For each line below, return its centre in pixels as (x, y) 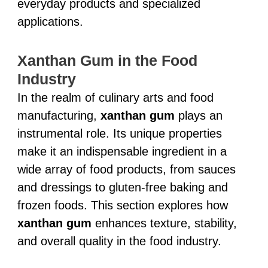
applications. (50, 21)
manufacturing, (59, 115)
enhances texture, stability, (164, 223)
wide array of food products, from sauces (126, 169)
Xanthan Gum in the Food (107, 60)
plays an (198, 115)
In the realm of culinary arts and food (115, 97)
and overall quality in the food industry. (119, 241)
